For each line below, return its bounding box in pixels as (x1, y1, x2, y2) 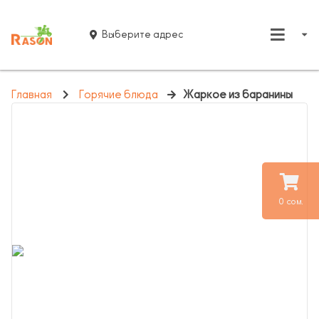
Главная (11, 88, 52, 101)
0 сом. (278, 197, 303, 206)
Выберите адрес (102, 29, 184, 40)
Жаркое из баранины (183, 88, 293, 101)
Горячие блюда (79, 88, 159, 101)
